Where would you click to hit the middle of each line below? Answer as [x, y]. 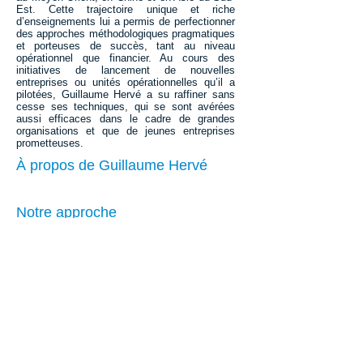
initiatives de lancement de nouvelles [126, 70]
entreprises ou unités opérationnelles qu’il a [126, 82]
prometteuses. [50, 143]
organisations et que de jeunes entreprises [126, 131]
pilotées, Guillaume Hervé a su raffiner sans [126, 94]
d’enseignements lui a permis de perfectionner [126, 21]
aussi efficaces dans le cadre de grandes [126, 119]
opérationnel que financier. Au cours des [126, 58]
